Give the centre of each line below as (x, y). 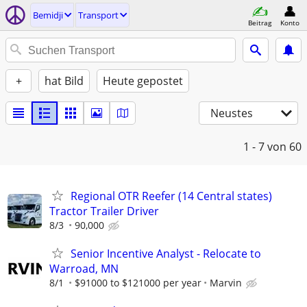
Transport (98, 15)
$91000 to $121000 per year (138, 283)
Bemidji (48, 15)
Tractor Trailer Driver (104, 211)
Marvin (226, 283)
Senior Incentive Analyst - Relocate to (166, 254)
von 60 (284, 147)
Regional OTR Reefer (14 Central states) (171, 196)
